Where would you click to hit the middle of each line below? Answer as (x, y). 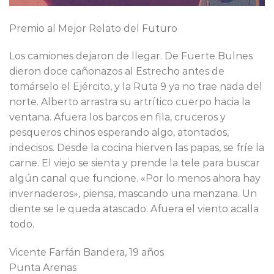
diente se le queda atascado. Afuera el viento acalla (134, 209)
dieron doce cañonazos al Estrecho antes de (117, 72)
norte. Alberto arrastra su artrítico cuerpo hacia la (130, 102)
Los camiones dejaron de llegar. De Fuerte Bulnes (131, 56)
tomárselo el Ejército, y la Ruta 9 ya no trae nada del (136, 87)
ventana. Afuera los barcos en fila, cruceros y (117, 117)
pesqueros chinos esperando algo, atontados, (119, 133)
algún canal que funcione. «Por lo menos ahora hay (135, 179)
